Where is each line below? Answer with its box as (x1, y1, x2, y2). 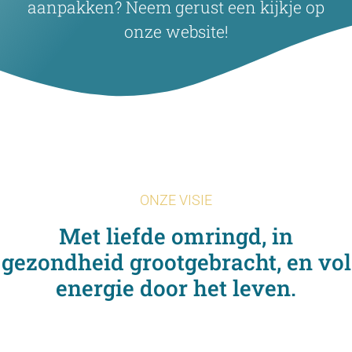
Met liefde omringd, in (59, 221, 293, 251)
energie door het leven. (56, 273, 296, 302)
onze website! (123, 20, 229, 43)
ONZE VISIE (140, 191, 212, 208)
